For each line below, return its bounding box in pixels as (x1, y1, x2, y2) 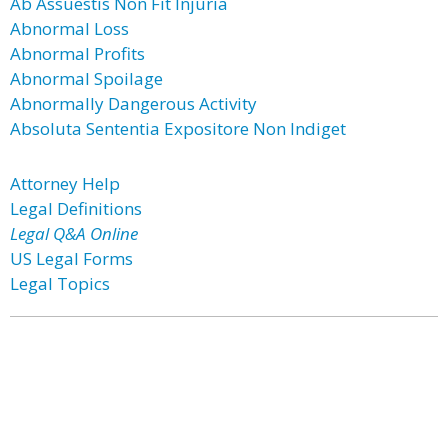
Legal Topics (10, 272, 110, 295)
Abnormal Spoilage (10, 67, 163, 90)
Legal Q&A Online (10, 222, 138, 245)
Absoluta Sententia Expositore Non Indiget (10, 117, 346, 140)
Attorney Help (10, 172, 120, 195)
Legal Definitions (10, 197, 142, 220)
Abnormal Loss (10, 17, 129, 40)
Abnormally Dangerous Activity (10, 92, 257, 115)
